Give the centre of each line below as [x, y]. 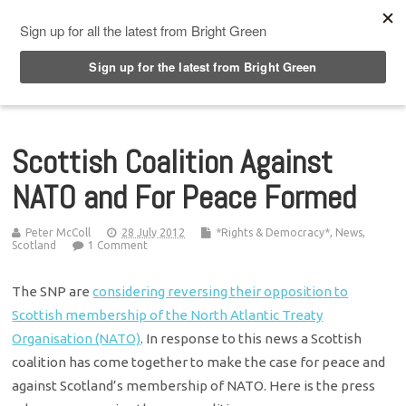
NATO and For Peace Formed [184, 197]
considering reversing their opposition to [221, 291]
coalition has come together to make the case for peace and [199, 362]
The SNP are [53, 291]
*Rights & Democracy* [273, 232]
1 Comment [118, 245]
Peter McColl [58, 232]
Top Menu [81, 17]
